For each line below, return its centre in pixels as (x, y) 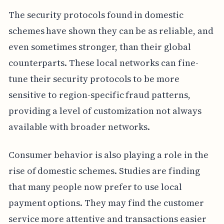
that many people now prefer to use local (95, 187)
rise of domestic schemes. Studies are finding (104, 171)
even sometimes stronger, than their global (99, 47)
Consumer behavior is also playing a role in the (108, 155)
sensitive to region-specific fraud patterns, (99, 95)
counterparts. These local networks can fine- (103, 63)
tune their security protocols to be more (94, 79)
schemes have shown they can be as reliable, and (111, 31)
